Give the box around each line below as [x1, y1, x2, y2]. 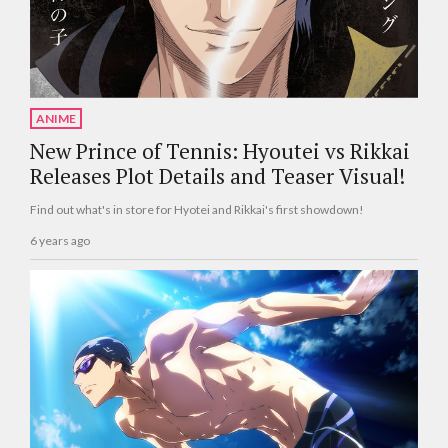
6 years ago [30, 232, 90, 248]
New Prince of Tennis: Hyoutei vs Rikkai [30, 137, 410, 166]
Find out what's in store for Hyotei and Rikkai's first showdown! [30, 202, 364, 218]
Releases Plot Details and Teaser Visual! [30, 162, 405, 191]
